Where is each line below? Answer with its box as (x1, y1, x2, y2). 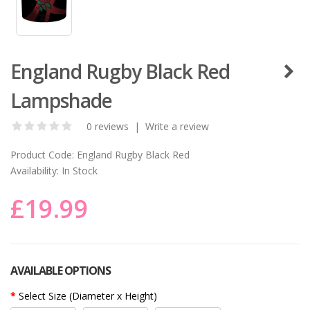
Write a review (145, 119, 209, 133)
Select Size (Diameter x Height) (19, 289, 157, 302)
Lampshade (10, 86, 112, 113)
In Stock (59, 163, 98, 177)
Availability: (10, 163, 59, 177)
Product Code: (10, 147, 74, 161)
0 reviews (86, 119, 129, 133)
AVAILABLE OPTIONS (10, 262, 111, 278)
